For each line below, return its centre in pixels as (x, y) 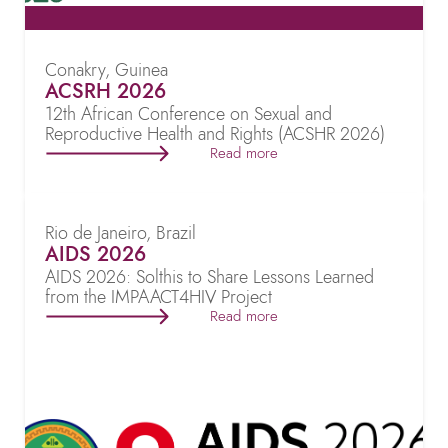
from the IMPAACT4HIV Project (158, 297)
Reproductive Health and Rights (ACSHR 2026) (215, 134)
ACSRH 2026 (105, 91)
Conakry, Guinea (106, 70)
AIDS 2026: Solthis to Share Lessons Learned (209, 277)
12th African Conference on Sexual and (188, 114)
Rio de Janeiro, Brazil (120, 233)
